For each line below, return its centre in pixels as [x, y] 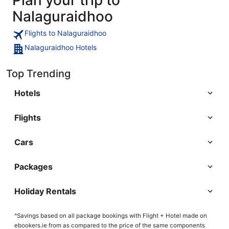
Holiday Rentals [45, 191]
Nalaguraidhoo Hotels [61, 47]
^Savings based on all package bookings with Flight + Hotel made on [111, 215]
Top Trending [38, 73]
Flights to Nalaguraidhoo [65, 33]
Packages [33, 166]
